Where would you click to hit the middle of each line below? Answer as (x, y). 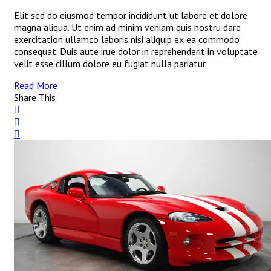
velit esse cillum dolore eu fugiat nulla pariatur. (110, 64)
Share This (35, 98)
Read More (36, 86)
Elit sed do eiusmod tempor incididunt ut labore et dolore (131, 15)
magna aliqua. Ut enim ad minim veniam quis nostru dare (127, 28)
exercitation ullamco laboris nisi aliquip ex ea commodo (127, 40)
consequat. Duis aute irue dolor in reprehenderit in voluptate (136, 52)
